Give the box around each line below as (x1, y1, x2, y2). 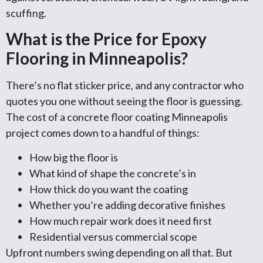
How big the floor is (29, 150, 118, 164)
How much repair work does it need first (29, 214, 212, 227)
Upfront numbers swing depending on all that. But (6, 245, 232, 259)
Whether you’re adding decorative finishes (29, 198, 225, 211)
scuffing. (6, 6, 46, 19)
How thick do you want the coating (29, 182, 188, 195)
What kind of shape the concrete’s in (29, 166, 196, 180)
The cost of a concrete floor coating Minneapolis (6, 110, 228, 124)
